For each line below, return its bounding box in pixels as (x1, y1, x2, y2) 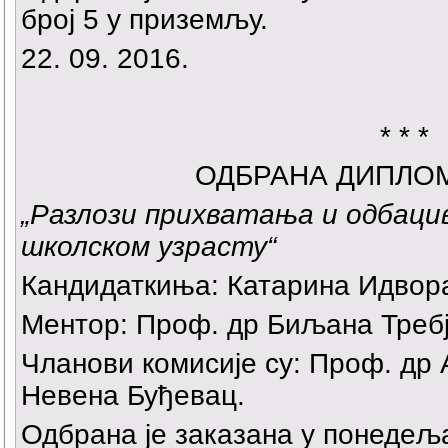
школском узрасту (21, 231, 267, 263)
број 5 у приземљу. (21, 4, 268, 36)
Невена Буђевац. (21, 380, 245, 412)
